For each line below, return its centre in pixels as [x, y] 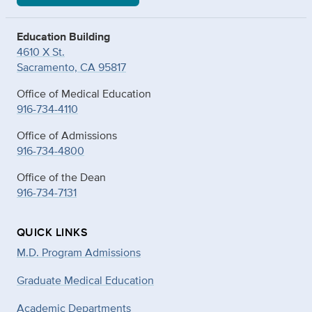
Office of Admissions [67, 136]
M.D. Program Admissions [79, 253]
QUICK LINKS [53, 233]
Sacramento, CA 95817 [71, 68]
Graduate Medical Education [85, 281]
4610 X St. [41, 52]
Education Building [63, 37]
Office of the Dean [61, 178]
